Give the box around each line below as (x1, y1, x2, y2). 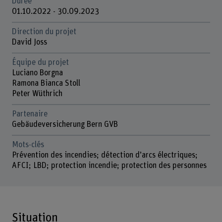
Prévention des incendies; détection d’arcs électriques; (11, 151, 198, 159)
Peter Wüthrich (11, 90, 62, 98)
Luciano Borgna (11, 69, 65, 77)
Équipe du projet (11, 58, 69, 66)
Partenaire (11, 110, 48, 118)
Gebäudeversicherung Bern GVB (11, 120, 118, 128)
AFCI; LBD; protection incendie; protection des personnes (11, 161, 207, 169)
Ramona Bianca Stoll (11, 79, 82, 87)
